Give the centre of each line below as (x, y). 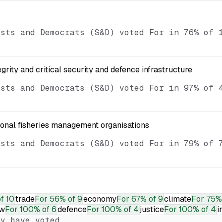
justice (152, 209)
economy (100, 199)
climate (178, 199)
